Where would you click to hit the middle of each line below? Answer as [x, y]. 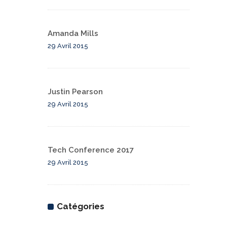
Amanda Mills [73, 34]
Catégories [81, 206]
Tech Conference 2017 [91, 150]
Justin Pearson [75, 92]
